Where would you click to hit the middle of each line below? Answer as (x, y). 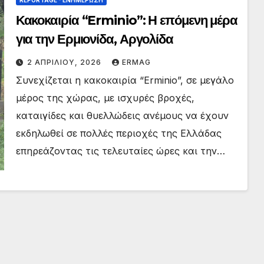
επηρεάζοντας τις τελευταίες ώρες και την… (120, 151)
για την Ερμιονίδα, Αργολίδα (94, 39)
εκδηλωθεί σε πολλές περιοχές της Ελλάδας (118, 133)
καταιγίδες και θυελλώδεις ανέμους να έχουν (122, 115)
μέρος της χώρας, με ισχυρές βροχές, (105, 98)
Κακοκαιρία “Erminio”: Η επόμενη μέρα (127, 20)
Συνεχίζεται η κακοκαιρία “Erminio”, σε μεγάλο (125, 80)
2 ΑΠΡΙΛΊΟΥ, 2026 (65, 62)
